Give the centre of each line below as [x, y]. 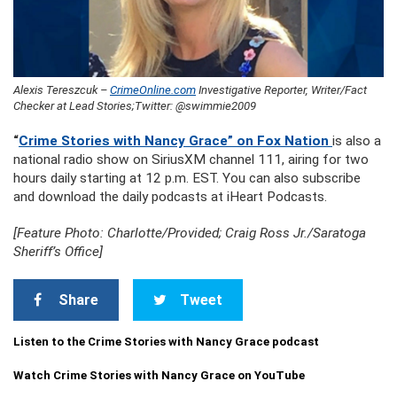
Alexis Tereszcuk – [62, 90]
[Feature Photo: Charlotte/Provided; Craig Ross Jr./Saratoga [190, 234]
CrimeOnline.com [153, 90]
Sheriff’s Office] [58, 252]
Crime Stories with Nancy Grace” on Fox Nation [175, 141]
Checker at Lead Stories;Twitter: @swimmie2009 [135, 106]
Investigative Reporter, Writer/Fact [281, 90]
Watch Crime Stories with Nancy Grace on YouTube [159, 376]
